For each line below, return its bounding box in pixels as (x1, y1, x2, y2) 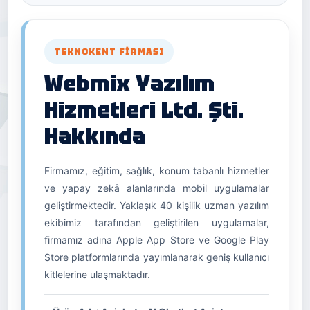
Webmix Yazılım (44, 69, 215, 98)
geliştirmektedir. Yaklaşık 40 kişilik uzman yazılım (44, 199, 269, 211)
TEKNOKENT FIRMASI (54, 46, 164, 57)
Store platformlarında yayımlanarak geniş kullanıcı (44, 251, 269, 263)
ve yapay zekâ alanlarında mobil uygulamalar (44, 182, 269, 194)
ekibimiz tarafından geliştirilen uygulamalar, (44, 217, 269, 228)
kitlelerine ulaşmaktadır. (44, 268, 150, 280)
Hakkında (44, 122, 145, 151)
